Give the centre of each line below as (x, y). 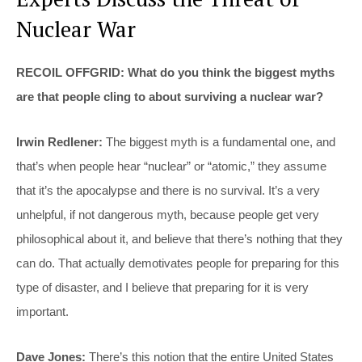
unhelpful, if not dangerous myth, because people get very (168, 214)
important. (42, 311)
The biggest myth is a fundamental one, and (219, 141)
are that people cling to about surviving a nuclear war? (170, 96)
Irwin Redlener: (59, 141)
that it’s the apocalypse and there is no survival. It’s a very (168, 190)
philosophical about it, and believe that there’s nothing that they (179, 238)
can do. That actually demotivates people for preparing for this (178, 263)
